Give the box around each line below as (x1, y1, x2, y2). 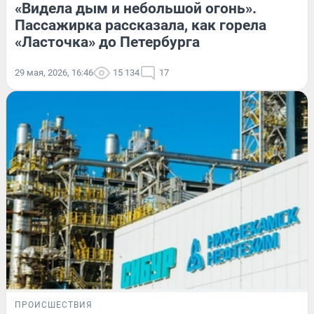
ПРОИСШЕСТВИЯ (15, 299, 93, 310)
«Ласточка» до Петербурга (15, 34, 200, 51)
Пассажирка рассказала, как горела (15, 17, 266, 34)
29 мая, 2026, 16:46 (15, 67, 93, 78)
